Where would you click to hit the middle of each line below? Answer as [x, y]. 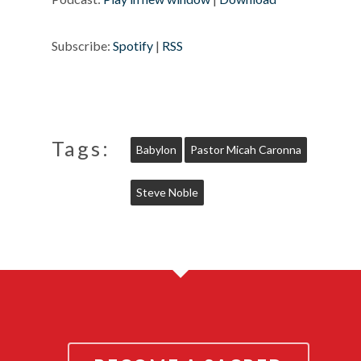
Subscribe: [82, 45]
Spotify [133, 45]
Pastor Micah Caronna [246, 149]
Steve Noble [167, 192]
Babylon [156, 149]
